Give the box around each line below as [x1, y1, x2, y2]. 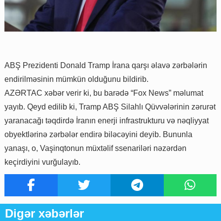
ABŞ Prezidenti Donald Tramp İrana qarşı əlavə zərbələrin [4, 61, 207, 70]
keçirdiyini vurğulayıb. [4, 158, 80, 167]
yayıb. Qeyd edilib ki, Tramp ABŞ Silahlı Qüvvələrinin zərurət [4, 103, 216, 111]
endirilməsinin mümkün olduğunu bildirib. [4, 75, 148, 84]
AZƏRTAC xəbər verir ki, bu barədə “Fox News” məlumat [4, 89, 203, 98]
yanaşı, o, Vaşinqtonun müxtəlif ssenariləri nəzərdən [4, 144, 186, 153]
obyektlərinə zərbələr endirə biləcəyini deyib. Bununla [4, 130, 192, 139]
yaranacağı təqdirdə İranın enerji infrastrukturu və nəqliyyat [4, 116, 209, 125]
